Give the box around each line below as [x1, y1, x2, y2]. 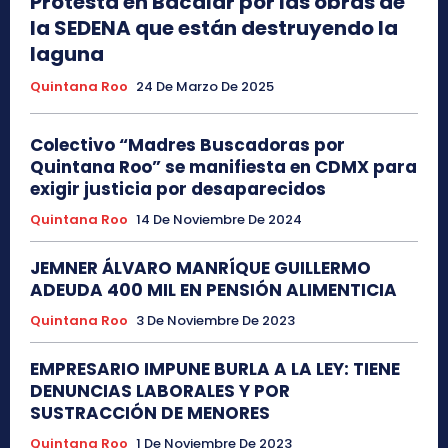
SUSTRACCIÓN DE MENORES [30, 400, 270, 425]
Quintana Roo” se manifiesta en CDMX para [30, 154, 417, 179]
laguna [30, 39, 104, 68]
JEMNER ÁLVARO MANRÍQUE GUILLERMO [30, 255, 371, 280]
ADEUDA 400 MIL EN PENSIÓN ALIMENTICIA [30, 277, 397, 302]
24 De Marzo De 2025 [136, 76, 274, 96]
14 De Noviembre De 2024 [136, 209, 302, 229]
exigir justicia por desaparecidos [30, 176, 326, 201]
